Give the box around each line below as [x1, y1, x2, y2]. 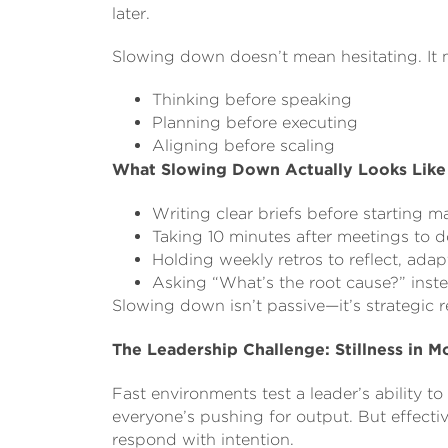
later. [112, 3, 150, 23]
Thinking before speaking [152, 89, 352, 109]
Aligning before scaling [152, 135, 335, 155]
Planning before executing [152, 112, 358, 132]
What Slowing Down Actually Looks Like [112, 159, 446, 179]
